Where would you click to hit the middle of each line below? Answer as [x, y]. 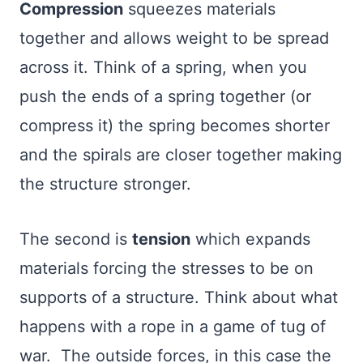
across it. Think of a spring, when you [163, 67]
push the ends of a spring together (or [165, 96]
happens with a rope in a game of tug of [173, 327]
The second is [76, 239]
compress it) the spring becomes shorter [175, 126]
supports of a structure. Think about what [179, 297]
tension [161, 239]
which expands [250, 239]
